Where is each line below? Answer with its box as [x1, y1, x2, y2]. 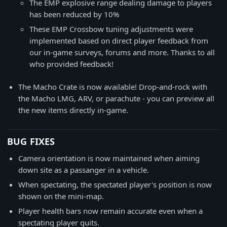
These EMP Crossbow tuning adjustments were [29, 24, 193, 34]
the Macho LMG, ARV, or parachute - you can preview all [18, 93, 214, 103]
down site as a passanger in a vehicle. [18, 165, 149, 175]
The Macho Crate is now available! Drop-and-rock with [18, 82, 207, 92]
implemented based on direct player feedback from [29, 35, 208, 46]
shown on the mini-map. [18, 191, 104, 201]
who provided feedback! [29, 59, 113, 69]
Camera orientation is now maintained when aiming [18, 153, 200, 163]
